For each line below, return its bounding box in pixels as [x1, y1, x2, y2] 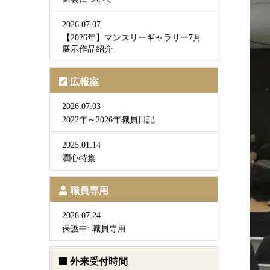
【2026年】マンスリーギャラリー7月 [62, 33, 201, 42]
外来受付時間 [70, 256, 128, 266]
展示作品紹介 [62, 45, 113, 54]
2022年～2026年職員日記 [62, 115, 155, 124]
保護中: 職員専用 [62, 224, 126, 233]
